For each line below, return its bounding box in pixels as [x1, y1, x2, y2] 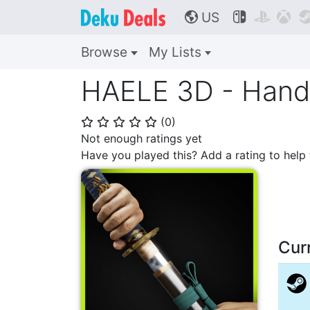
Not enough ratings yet [81, 131, 202, 145]
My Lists [148, 44, 205, 60]
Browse [81, 44, 131, 60]
